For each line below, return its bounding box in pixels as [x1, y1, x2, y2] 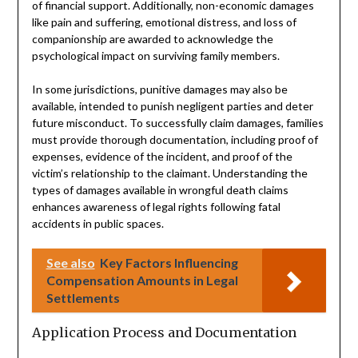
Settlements [46, 289, 120, 305]
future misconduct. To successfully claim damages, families [31, 115, 324, 129]
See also [46, 254, 95, 270]
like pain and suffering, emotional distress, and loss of [31, 14, 296, 29]
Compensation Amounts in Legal [46, 272, 238, 288]
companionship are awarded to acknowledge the [31, 31, 273, 46]
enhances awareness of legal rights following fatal [31, 199, 280, 213]
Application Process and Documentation [31, 324, 296, 340]
